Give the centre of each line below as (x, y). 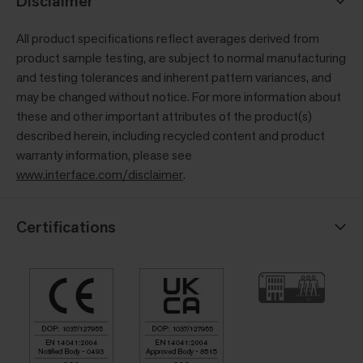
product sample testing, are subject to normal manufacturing (181, 58)
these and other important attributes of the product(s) (164, 116)
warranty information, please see (104, 155)
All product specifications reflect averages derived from (168, 38)
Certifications (66, 226)
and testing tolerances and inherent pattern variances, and (174, 77)
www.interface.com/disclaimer (100, 174)
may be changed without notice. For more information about (179, 96)
